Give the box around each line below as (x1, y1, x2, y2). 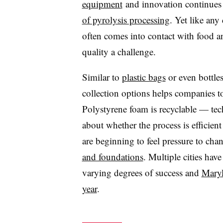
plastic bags (121, 70, 166, 83)
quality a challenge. (82, 45, 156, 58)
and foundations (82, 150, 143, 163)
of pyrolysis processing (82, 13, 170, 26)
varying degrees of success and (82, 166, 202, 179)
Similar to (82, 70, 122, 83)
